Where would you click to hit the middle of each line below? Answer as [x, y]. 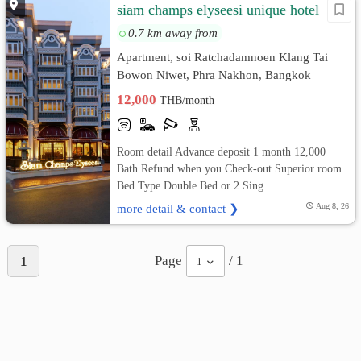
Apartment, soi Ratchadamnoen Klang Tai [223, 57]
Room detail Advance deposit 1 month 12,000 [222, 151]
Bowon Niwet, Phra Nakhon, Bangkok [214, 75]
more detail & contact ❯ [178, 208]
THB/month [187, 100]
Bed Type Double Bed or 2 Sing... [195, 185]
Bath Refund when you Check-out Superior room [230, 168]
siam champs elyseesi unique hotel [218, 10]
